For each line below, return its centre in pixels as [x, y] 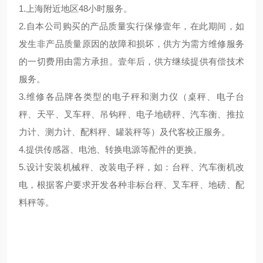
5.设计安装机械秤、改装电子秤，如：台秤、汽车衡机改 [131, 167]
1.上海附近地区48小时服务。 [75, 9]
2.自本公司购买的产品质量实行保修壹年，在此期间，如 [131, 26]
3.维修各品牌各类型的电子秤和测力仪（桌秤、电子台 [131, 97]
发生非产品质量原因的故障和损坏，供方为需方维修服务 [131, 44]
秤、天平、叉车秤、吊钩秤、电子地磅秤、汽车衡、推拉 [131, 114]
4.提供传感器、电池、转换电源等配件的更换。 [110, 149]
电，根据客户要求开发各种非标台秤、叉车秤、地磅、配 [131, 185]
